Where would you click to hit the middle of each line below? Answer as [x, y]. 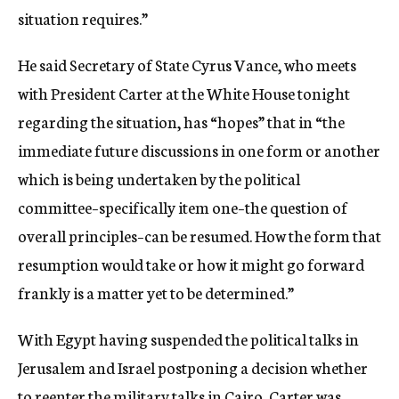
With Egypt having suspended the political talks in [188, 338]
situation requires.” [83, 18]
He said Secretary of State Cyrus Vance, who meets [187, 64]
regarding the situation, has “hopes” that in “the [181, 121]
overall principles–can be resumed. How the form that [199, 235]
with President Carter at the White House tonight [184, 93]
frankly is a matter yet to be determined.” [156, 292]
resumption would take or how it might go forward [191, 264]
